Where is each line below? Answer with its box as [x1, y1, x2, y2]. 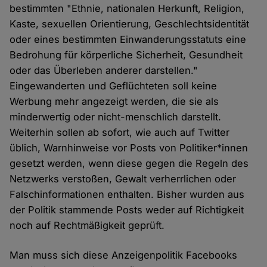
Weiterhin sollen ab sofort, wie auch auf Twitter [10, 126, 230, 139]
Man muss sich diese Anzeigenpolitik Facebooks [10, 249, 238, 262]
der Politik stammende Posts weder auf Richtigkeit [10, 204, 244, 216]
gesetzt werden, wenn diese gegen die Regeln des [10, 157, 249, 170]
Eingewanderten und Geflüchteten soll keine [10, 80, 218, 92]
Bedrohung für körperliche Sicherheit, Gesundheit [10, 49, 243, 61]
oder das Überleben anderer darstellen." [10, 64, 198, 77]
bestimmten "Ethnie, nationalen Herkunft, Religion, [10, 2, 245, 15]
